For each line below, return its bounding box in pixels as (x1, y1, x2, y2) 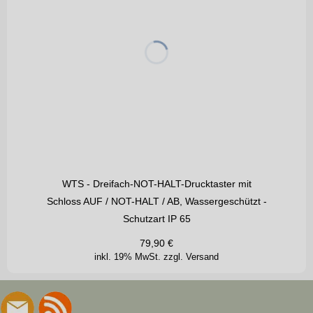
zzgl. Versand (163, 252, 219, 263)
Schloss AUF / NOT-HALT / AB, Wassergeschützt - (46, 196, 267, 208)
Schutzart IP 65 (122, 213, 191, 225)
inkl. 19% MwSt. (94, 252, 163, 263)
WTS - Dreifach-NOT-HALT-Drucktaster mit (61, 178, 252, 190)
